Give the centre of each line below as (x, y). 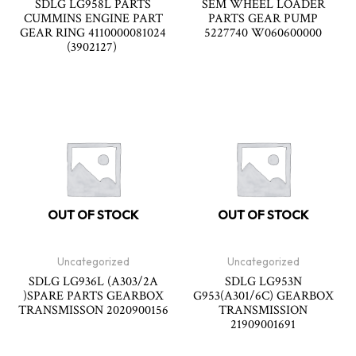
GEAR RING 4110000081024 (93, 33)
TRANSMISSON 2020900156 (93, 310)
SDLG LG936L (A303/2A (93, 281)
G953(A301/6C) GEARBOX (263, 295)
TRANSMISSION (263, 310)
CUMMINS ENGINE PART (93, 19)
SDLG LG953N (263, 281)
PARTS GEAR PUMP (263, 19)
